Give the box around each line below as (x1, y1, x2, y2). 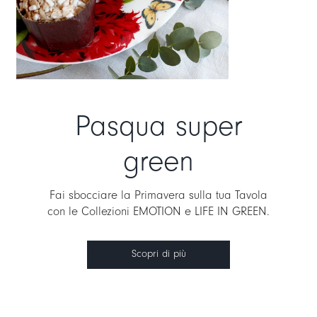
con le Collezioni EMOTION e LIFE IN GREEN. (47, 204, 270, 218)
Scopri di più (131, 247, 186, 260)
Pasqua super (74, 109, 243, 143)
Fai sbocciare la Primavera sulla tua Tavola (50, 188, 267, 202)
